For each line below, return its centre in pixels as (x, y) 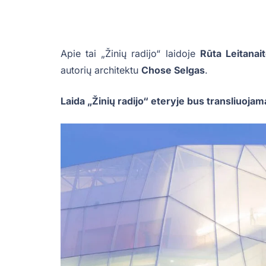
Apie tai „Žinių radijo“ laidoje (130, 54)
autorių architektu (101, 70)
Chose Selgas (173, 70)
